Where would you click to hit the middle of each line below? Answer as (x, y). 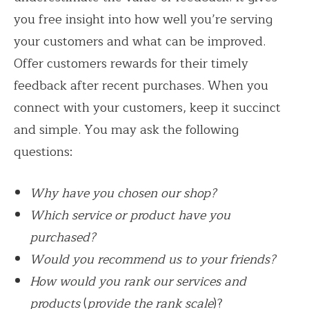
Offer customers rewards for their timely (131, 63)
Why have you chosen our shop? (123, 193)
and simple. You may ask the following (126, 129)
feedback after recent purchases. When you (141, 85)
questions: (43, 151)
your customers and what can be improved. (140, 41)
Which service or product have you (130, 215)
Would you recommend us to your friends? (153, 259)
